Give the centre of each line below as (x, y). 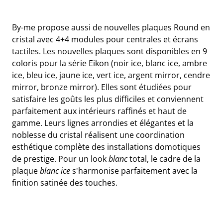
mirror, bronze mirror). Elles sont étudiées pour (102, 87)
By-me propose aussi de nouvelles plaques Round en (111, 27)
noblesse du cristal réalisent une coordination (98, 135)
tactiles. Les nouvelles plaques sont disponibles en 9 (110, 51)
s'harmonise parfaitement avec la (134, 171)
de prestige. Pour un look (60, 159)
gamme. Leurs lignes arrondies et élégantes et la (103, 123)
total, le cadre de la (164, 159)
